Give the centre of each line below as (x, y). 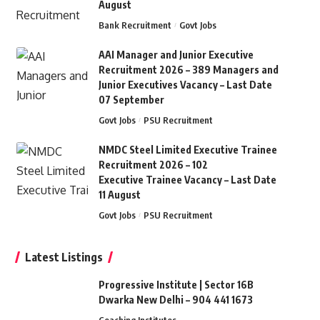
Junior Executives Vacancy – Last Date (185, 85)
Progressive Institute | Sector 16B (176, 285)
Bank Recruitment (135, 25)
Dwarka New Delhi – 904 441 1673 (175, 300)
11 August (119, 195)
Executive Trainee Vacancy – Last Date (187, 180)
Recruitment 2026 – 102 (153, 165)
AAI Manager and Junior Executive (176, 55)
